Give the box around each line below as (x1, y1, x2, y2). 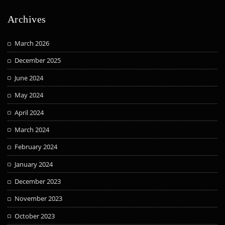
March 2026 (15, 39, 50, 48)
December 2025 (15, 56, 61, 65)
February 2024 (15, 142, 58, 152)
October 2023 (15, 211, 55, 220)
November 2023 (15, 194, 63, 203)
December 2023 (15, 177, 61, 186)
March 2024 (15, 125, 50, 134)
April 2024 (15, 107, 44, 117)
